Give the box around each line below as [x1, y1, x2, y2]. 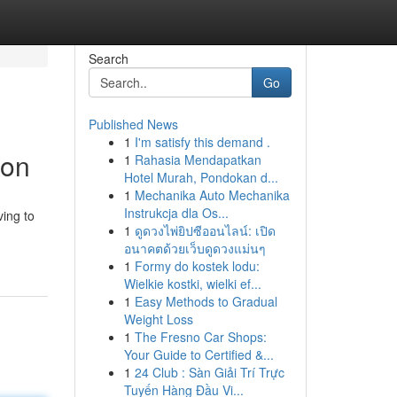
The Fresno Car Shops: [134, 328, 267, 346]
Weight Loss [123, 310, 193, 328]
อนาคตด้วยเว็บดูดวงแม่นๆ [123, 239, 266, 257]
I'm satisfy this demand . [134, 133, 270, 151]
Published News [88, 115, 178, 133]
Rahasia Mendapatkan [134, 151, 261, 168]
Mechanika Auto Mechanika [134, 186, 290, 204]
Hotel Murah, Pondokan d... [123, 168, 278, 186]
